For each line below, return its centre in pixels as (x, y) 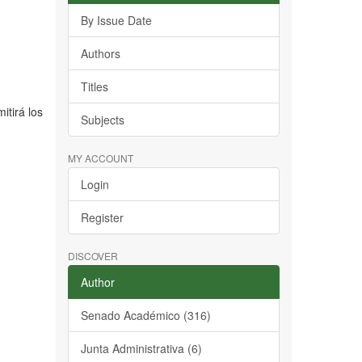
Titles (94, 86)
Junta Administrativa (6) (141, 348)
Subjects (102, 120)
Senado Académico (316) (145, 315)
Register (102, 217)
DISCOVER (93, 256)
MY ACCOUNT (100, 158)
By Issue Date (116, 20)
